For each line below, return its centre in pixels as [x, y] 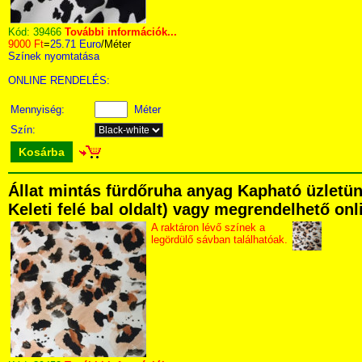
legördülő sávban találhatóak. [219, 240]
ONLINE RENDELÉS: [59, 80]
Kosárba [42, 152]
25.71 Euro [76, 44]
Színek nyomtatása [54, 56]
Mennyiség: [39, 109]
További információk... [121, 32]
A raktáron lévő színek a [208, 227]
